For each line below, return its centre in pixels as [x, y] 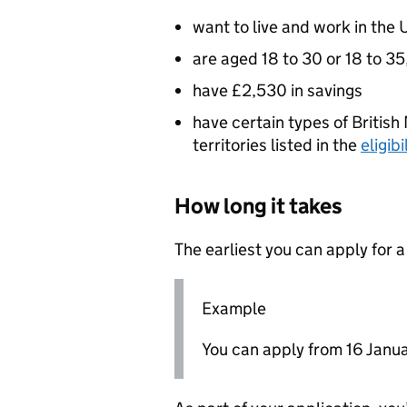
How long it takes [258, 205]
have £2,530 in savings [278, 90]
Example [234, 308]
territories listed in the [277, 144]
